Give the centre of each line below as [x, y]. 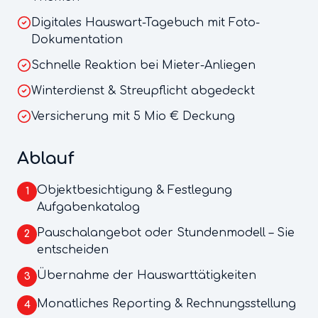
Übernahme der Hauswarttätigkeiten [147, 275]
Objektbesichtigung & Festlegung [135, 190]
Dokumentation [77, 40]
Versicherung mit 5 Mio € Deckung [133, 116]
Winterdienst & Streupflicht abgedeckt [143, 91]
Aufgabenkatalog [88, 207]
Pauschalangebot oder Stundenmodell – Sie [166, 233]
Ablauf [45, 159]
